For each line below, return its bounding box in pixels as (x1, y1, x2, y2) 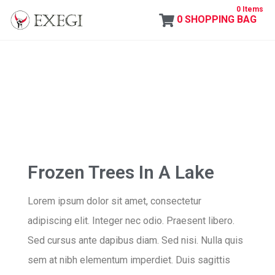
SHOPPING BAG (185, 14, 257, 26)
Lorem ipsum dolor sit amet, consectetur (28, 195, 201, 207)
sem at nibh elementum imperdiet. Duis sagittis (28, 254, 230, 266)
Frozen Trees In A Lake (28, 161, 214, 183)
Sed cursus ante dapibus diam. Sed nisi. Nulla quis (28, 234, 243, 246)
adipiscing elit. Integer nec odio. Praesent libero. (28, 214, 234, 227)
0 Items (236, 5, 263, 14)
